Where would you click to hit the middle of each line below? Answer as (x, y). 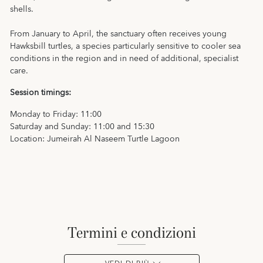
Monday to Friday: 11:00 (56, 114)
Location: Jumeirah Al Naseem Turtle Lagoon (95, 139)
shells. (22, 9)
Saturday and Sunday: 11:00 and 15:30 (82, 127)
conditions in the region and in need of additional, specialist (124, 59)
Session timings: (41, 93)
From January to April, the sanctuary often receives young (118, 34)
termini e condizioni (136, 233)
